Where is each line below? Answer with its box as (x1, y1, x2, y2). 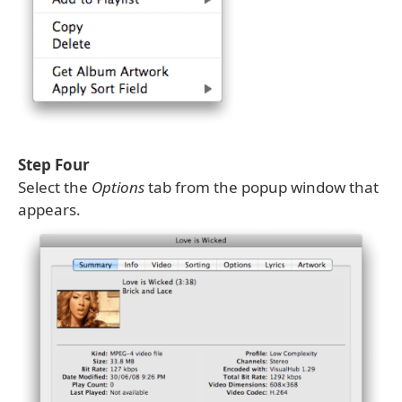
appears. (18, 199, 81, 221)
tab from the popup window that (144, 177, 379, 198)
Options (92, 177, 144, 198)
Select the (18, 177, 92, 198)
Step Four (18, 154, 90, 176)
